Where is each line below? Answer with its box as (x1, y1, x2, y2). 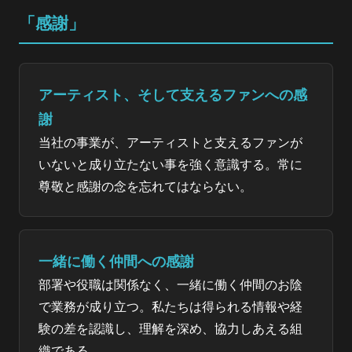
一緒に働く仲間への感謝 (38, 253, 194, 269)
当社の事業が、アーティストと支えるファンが (38, 134, 302, 150)
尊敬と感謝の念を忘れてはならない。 (38, 178, 252, 194)
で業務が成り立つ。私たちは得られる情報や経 (38, 299, 302, 314)
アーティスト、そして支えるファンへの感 (38, 86, 307, 103)
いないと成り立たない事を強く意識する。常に (38, 156, 302, 172)
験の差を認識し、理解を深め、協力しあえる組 (38, 321, 302, 336)
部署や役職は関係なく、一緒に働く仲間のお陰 (38, 277, 302, 292)
